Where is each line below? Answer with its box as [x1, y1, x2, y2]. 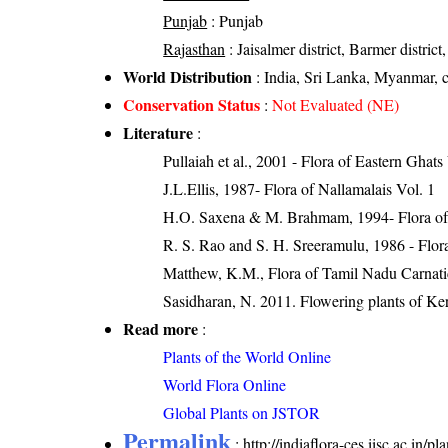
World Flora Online [163, 374, 287, 396]
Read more [123, 317, 199, 341]
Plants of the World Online [163, 346, 332, 368]
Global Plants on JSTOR [163, 402, 321, 424]
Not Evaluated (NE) [272, 94, 400, 116]
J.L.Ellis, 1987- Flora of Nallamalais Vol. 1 [163, 178, 436, 200]
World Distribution [123, 65, 253, 89]
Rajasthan [163, 38, 226, 60]
